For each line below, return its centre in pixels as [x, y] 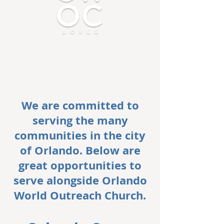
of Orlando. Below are [80, 150]
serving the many [80, 120]
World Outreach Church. [80, 195]
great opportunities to [80, 165]
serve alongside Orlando [80, 180]
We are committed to [80, 105]
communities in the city [80, 135]
